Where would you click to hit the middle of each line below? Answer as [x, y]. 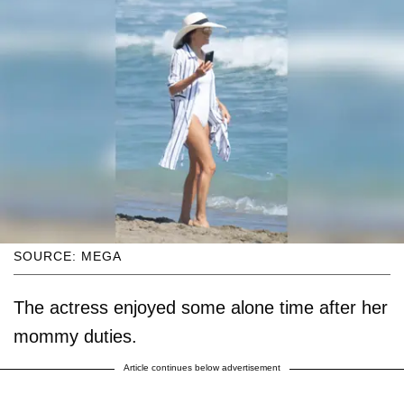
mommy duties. [75, 336]
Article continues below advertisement [202, 367]
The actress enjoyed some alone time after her [201, 307]
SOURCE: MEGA [68, 256]
